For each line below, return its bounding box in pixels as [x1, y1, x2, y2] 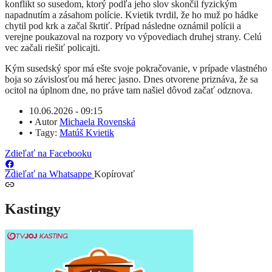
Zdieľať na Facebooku [5, 148, 92, 158]
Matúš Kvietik [59, 127, 114, 138]
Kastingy [5, 201, 61, 217]
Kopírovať [94, 168, 135, 179]
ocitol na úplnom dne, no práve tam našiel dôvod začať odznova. [5, 84, 253, 95]
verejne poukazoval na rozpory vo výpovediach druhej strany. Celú [5, 31, 262, 42]
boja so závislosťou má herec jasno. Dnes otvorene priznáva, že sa [5, 73, 258, 84]
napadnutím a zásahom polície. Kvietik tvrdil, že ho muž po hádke [5, 9, 258, 20]
